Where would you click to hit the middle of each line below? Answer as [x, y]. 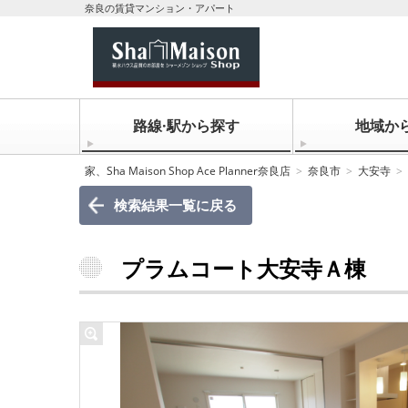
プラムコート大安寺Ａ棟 [244, 268]
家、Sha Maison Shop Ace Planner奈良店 [188, 171]
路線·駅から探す [186, 126]
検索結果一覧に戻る [175, 205]
